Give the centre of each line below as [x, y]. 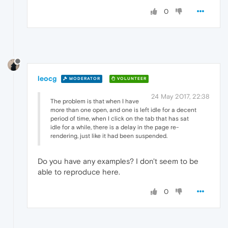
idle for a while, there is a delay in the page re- [115, 127]
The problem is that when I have [95, 101]
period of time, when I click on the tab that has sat [120, 118]
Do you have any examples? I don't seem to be [118, 161]
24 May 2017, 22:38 [180, 96]
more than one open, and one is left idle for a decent [123, 110]
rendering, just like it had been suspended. [109, 136]
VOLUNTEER [131, 79]
